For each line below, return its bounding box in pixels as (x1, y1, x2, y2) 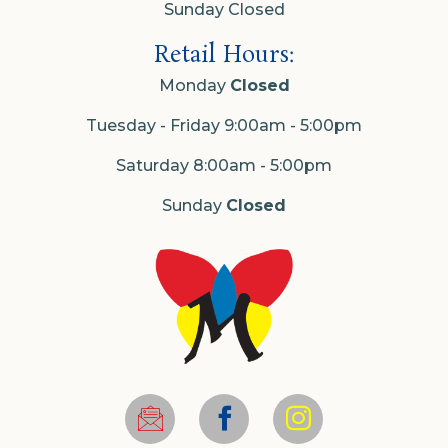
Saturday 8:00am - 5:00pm (116, 155, 332, 175)
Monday (158, 75, 230, 95)
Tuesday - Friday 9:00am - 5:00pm (86, 115, 362, 135)
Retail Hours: (154, 39, 294, 71)
